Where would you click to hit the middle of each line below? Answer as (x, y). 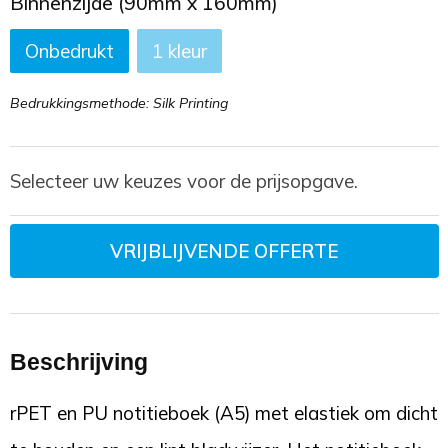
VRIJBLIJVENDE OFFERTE (224, 250)
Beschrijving (78, 362)
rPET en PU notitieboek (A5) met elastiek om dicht (223, 413)
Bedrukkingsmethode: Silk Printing (118, 102)
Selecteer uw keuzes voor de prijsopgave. (183, 180)
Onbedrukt (69, 50)
